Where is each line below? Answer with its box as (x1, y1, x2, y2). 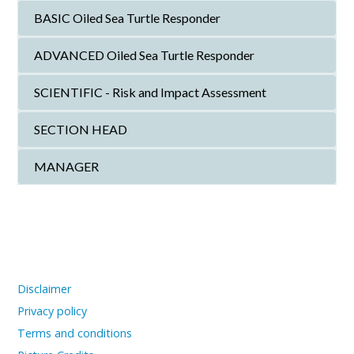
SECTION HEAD (34, 122, 128, 137)
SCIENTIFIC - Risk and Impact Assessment (34, 85, 267, 100)
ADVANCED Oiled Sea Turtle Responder (34, 47, 255, 62)
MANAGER (34, 159, 100, 174)
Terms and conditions (17, 326, 133, 341)
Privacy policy (17, 303, 88, 318)
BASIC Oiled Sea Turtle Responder (34, 10, 221, 25)
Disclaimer (17, 281, 72, 296)
